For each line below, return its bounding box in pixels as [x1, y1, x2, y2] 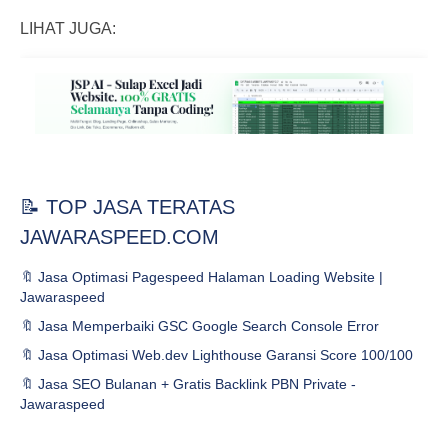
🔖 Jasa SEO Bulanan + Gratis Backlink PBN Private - [20, 376, 356, 393]
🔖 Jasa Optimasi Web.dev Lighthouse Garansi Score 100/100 [20, 347, 413, 364]
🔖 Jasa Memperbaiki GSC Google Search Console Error [20, 318, 379, 335]
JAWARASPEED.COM [20, 226, 219, 249]
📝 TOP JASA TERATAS [20, 196, 235, 219]
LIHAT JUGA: [20, 20, 116, 37]
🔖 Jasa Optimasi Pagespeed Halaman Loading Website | [20, 269, 383, 286]
